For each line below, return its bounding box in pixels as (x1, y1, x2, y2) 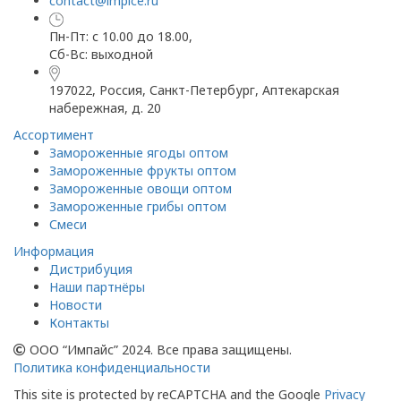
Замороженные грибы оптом (49, 198, 226, 216)
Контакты (49, 314, 109, 332)
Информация (13, 243, 94, 260)
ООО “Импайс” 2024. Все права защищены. (26, 341, 292, 359)
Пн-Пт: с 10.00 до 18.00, (49, 28, 192, 45)
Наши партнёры (49, 278, 145, 296)
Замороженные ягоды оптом (49, 144, 228, 162)
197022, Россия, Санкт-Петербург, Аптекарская (49, 81, 339, 99)
